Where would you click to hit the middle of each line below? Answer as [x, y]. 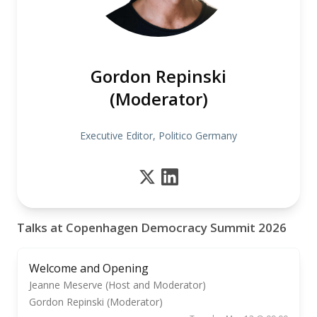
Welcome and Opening [89, 268]
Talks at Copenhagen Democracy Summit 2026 [152, 227]
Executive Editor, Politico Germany [158, 136]
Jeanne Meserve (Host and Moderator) [117, 285]
